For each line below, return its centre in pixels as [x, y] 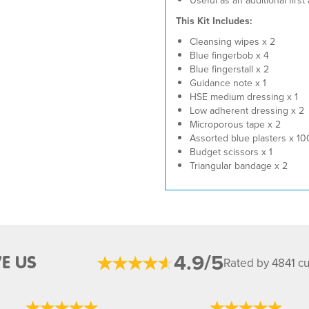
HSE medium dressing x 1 [244, 97]
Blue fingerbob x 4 [229, 55]
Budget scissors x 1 [231, 152]
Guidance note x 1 [228, 83]
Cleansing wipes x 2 [232, 41]
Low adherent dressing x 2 [247, 110]
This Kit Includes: [214, 21]
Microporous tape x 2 [235, 124]
